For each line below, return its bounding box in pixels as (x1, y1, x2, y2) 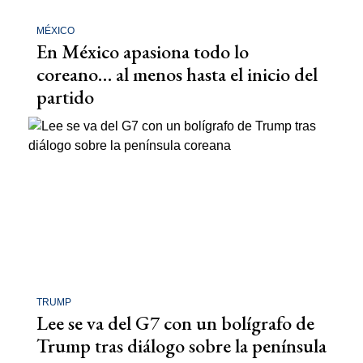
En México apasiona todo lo (36, 38, 249, 64)
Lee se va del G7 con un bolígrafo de (36, 310, 314, 336)
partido (36, 83, 94, 109)
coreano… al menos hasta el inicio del (36, 61, 318, 87)
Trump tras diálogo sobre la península (36, 333, 327, 359)
